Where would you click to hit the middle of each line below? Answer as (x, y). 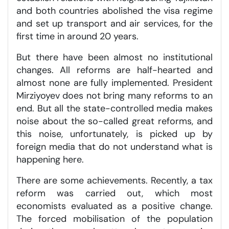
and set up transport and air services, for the (114, 23)
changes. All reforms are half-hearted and (114, 70)
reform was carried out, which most (114, 193)
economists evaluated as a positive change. (114, 206)
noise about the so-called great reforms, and (114, 121)
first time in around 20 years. (77, 36)
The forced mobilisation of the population (114, 219)
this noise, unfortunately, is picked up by (114, 134)
